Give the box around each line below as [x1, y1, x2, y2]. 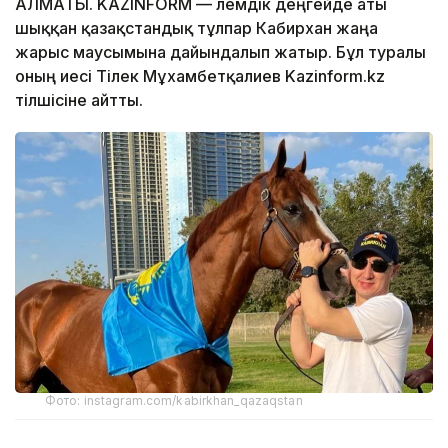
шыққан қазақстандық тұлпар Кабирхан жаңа [15, 17, 378, 38]
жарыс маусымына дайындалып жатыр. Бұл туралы [15, 41, 426, 62]
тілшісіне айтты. [15, 89, 143, 110]
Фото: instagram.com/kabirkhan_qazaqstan [45, 392, 303, 408]
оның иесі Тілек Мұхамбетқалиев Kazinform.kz [15, 65, 385, 86]
